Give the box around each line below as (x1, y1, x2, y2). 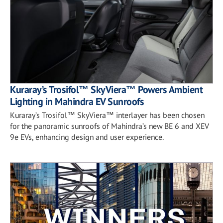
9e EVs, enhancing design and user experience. (10, 131, 164, 142)
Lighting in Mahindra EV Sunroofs (10, 95, 144, 108)
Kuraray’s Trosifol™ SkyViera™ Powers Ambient (10, 83, 202, 96)
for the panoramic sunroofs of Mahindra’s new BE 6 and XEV (10, 120, 209, 131)
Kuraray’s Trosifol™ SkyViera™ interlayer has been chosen (10, 110, 205, 120)
